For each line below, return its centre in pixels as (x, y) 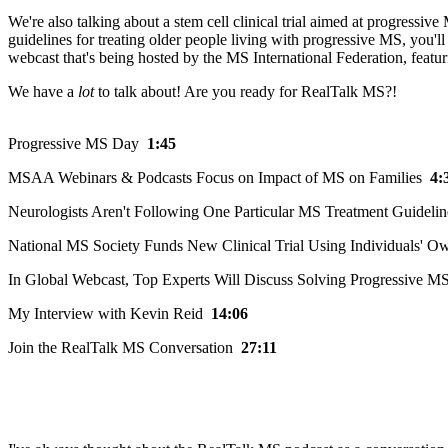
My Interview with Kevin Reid (109, 313)
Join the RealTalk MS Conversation (124, 347)
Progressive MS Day (77, 143)
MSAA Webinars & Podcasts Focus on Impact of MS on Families (219, 177)
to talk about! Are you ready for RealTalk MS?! (245, 91)
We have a (43, 91)
